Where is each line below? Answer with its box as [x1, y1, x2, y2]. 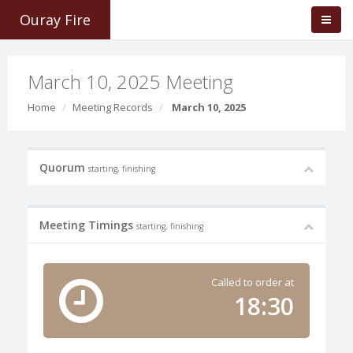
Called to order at [210, 275, 294, 289]
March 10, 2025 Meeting [28, 69, 233, 95]
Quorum [39, 160, 88, 175]
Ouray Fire [20, 10, 91, 29]
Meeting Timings [39, 217, 136, 232]
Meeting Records [72, 100, 153, 114]
